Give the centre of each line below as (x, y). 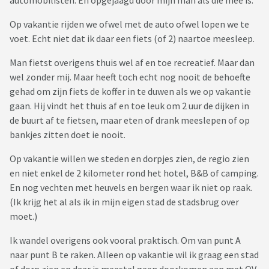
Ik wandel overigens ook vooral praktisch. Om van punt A (125, 240)
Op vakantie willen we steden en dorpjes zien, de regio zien (129, 159)
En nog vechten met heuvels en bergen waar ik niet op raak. (131, 188)
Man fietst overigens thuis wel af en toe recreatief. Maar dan (132, 63)
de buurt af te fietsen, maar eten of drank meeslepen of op (130, 120)
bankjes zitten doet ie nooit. (68, 135)
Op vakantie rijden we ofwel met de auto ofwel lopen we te (129, 24)
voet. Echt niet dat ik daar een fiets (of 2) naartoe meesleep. (132, 39)
